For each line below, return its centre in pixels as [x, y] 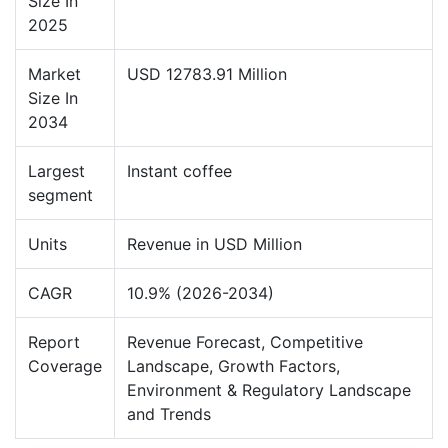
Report [54, 341]
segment [60, 194]
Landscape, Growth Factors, [233, 365]
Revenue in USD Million [214, 243]
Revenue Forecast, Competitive [245, 341]
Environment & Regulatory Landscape [269, 389]
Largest [56, 170]
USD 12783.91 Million [207, 73]
